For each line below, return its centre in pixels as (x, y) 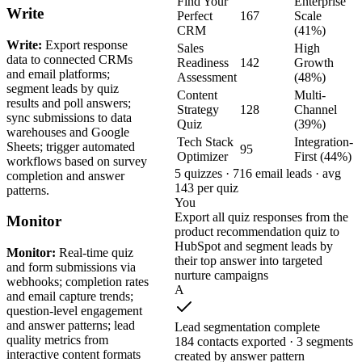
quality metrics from (57, 339)
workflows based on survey (77, 161)
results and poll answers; (69, 103)
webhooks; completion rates (78, 281)
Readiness (203, 62)
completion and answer (65, 175)
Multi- (310, 95)
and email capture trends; (70, 296)
